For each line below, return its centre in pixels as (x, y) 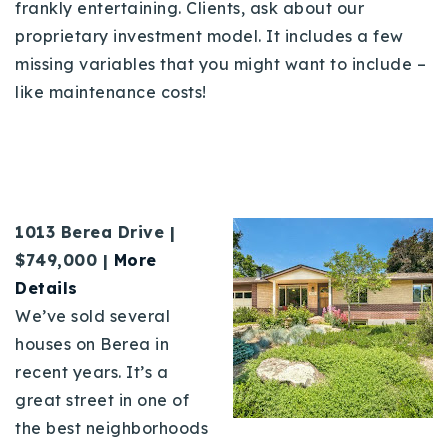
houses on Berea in (92, 343)
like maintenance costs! (111, 91)
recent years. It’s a (91, 371)
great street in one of (102, 399)
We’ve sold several (92, 315)
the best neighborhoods (111, 427)
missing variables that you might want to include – (220, 63)
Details (46, 287)
